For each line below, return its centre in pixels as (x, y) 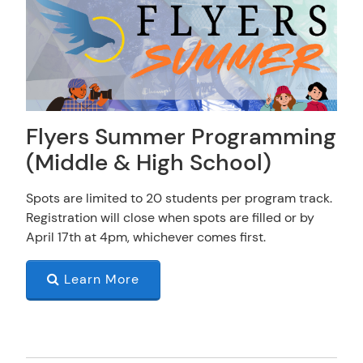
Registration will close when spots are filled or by (170, 218)
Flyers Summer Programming (181, 137)
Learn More (100, 280)
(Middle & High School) (149, 163)
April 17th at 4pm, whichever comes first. (147, 237)
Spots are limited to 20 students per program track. (179, 199)
